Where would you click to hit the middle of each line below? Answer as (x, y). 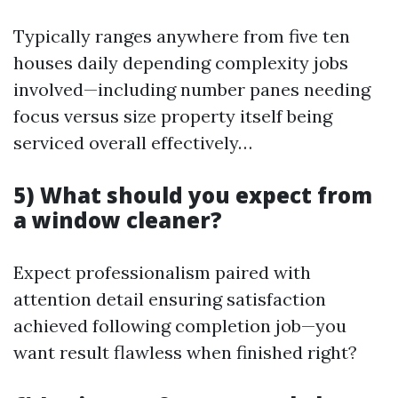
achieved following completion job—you (180, 326)
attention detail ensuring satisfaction (170, 299)
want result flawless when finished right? (185, 352)
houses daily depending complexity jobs (181, 63)
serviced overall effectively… (133, 143)
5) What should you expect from (193, 195)
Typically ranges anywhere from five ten (182, 36)
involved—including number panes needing (192, 89)
